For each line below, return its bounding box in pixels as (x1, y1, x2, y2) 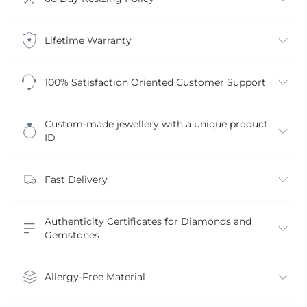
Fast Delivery (45, 173, 108, 186)
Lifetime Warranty (45, 34, 132, 47)
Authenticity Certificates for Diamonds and (45, 214, 251, 228)
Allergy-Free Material (45, 270, 145, 283)
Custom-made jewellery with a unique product (45, 117, 268, 130)
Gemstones (45, 228, 99, 241)
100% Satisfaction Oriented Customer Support (45, 75, 266, 88)
